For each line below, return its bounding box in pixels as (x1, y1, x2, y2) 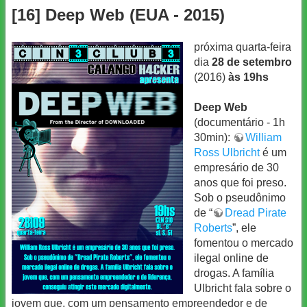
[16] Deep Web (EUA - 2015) (12, 5, 225, 24)
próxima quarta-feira (194, 40, 291, 53)
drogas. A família (194, 267, 274, 280)
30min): (194, 132, 233, 144)
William (245, 132, 282, 144)
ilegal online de (194, 252, 269, 265)
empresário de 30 (194, 162, 279, 174)
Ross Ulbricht (194, 147, 260, 159)
